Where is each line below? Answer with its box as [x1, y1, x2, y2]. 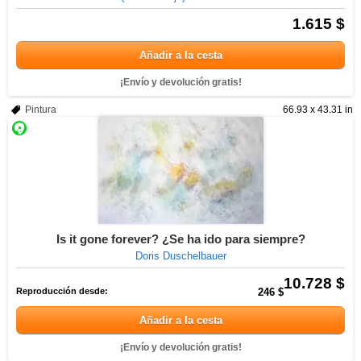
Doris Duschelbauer [135, 250, 226, 262]
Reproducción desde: [16, 286, 108, 296]
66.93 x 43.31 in [283, 104, 353, 115]
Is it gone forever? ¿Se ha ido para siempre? [56, 232, 305, 246]
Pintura [25, 104, 56, 115]
